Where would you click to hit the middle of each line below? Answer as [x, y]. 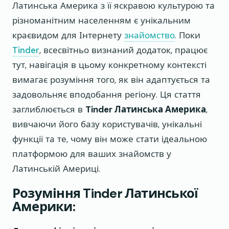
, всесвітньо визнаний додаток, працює [123, 50]
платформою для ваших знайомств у [92, 154]
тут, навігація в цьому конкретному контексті [109, 65]
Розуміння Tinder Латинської [105, 194]
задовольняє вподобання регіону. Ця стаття [107, 95]
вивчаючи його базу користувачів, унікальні [107, 124]
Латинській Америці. [56, 169]
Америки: [44, 207]
